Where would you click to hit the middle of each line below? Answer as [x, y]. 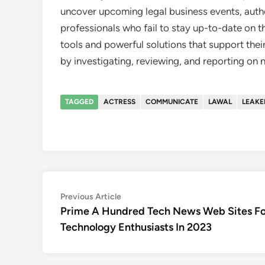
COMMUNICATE [172, 102]
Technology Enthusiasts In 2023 [136, 227]
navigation [94, 216]
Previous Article [91, 197]
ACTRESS [119, 102]
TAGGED [79, 102]
